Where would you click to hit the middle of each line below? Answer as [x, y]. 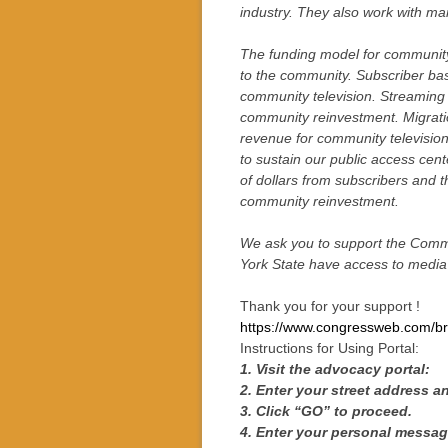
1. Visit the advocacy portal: [338, 369]
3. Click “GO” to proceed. [325, 411]
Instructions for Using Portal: [329, 348]
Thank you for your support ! [329, 306]
